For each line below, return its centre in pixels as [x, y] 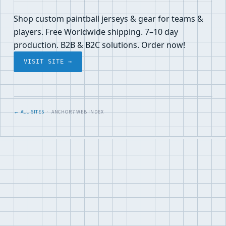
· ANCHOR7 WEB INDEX [74, 112]
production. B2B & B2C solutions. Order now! [99, 45]
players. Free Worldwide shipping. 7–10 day [96, 32]
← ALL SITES [29, 112]
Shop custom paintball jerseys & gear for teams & [108, 19]
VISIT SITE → [48, 62]
